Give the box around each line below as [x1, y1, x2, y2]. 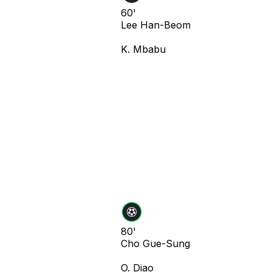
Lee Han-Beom [121, 18, 191, 31]
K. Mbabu [121, 42, 166, 55]
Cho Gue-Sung [121, 237, 190, 250]
